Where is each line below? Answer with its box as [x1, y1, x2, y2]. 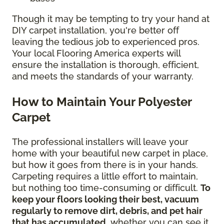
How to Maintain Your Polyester [12, 94, 191, 109]
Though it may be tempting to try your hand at [12, 13, 209, 24]
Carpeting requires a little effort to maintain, [12, 171, 198, 182]
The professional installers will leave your [12, 136, 188, 147]
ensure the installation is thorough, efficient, [12, 59, 199, 70]
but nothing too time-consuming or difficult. [12, 182, 200, 193]
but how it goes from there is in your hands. [12, 159, 198, 170]
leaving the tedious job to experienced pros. [12, 36, 199, 47]
